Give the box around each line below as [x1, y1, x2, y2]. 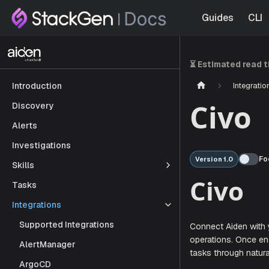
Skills [12, 159, 34, 171]
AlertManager [19, 238, 76, 250]
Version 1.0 [195, 155, 234, 164]
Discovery [12, 100, 54, 111]
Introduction [12, 80, 62, 91]
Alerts [12, 119, 37, 131]
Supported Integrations [19, 219, 114, 230]
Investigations [12, 139, 71, 151]
